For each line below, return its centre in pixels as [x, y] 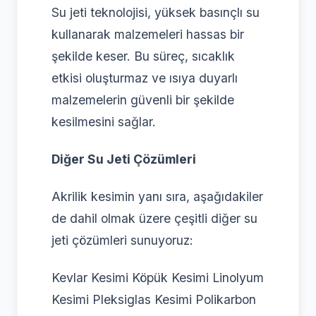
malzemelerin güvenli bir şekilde [143, 100]
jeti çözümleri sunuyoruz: [122, 241]
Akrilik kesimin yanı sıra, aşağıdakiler [157, 197]
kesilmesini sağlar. [104, 122]
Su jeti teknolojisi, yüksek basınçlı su [156, 13]
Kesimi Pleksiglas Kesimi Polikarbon [154, 300]
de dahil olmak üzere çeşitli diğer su [154, 219]
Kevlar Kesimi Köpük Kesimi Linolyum [158, 278]
